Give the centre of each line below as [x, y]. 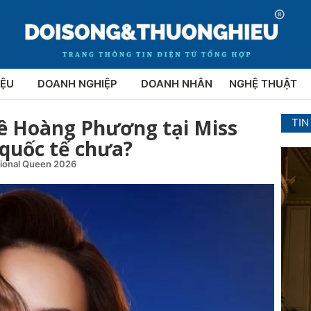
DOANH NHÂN [177, 84]
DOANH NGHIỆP [77, 84]
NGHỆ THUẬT [263, 84]
